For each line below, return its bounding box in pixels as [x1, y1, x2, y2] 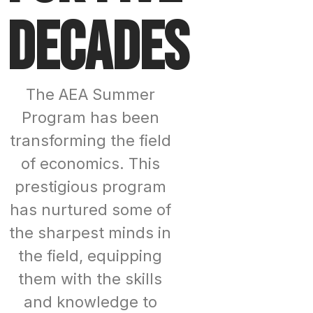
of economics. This [20, 154, 160, 173]
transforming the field [9, 131, 171, 150]
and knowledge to [23, 292, 157, 311]
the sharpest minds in [9, 223, 172, 242]
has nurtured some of [9, 200, 171, 219]
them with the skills [18, 269, 163, 288]
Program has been [21, 108, 159, 126]
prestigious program [14, 177, 166, 196]
